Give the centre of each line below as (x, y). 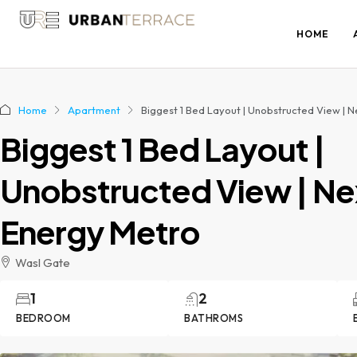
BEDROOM (43, 318)
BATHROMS (214, 318)
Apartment (94, 110)
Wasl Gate (43, 263)
